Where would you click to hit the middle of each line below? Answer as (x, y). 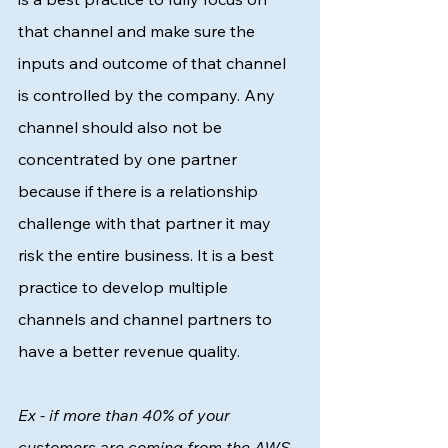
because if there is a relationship (140, 191)
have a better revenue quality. (131, 351)
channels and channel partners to (147, 319)
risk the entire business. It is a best (148, 255)
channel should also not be (122, 127)
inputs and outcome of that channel (154, 63)
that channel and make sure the (138, 31)
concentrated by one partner (129, 159)
